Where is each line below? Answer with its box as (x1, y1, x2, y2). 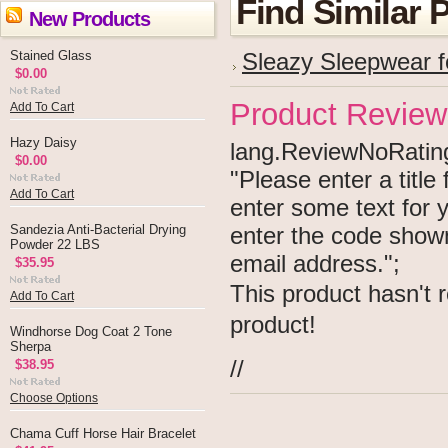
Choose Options (10, 392, 98, 404)
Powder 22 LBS (10, 237, 100, 252)
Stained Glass (10, 48, 92, 63)
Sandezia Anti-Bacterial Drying (10, 222, 186, 237)
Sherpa (10, 339, 51, 354)
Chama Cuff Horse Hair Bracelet (10, 426, 196, 441)
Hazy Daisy (10, 135, 77, 150)
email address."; (230, 250, 400, 277)
